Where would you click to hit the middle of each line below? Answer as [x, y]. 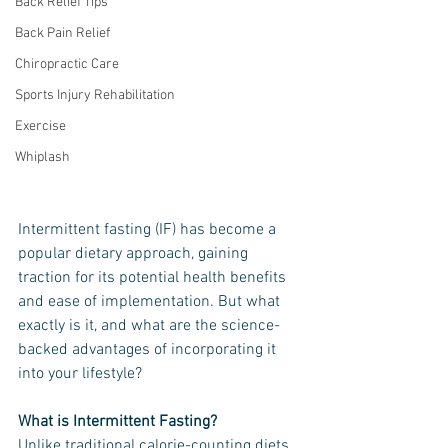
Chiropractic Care [67, 64]
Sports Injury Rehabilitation [95, 95]
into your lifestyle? [80, 374]
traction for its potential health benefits [154, 278]
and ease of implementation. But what [151, 302]
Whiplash [42, 157]
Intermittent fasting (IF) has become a [149, 230]
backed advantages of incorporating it [149, 350]
